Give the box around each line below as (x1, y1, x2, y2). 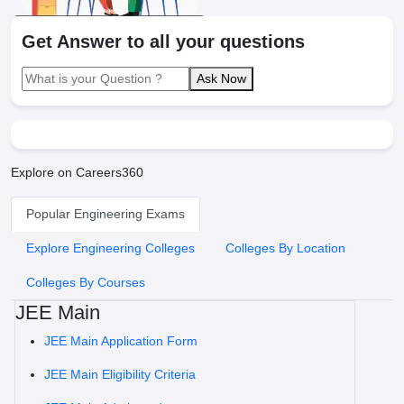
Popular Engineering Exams (26, 207, 185, 221)
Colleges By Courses (26, 275, 145, 289)
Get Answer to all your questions (22, 32, 305, 51)
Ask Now (197, 71, 246, 86)
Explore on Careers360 (11, 165, 143, 179)
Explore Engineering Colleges (26, 241, 195, 255)
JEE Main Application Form (44, 334, 197, 348)
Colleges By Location (225, 241, 345, 255)
